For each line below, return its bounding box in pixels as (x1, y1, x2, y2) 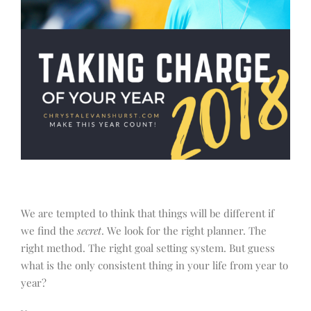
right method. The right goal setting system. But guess (21, 241, 275, 255)
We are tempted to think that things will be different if (21, 206, 274, 221)
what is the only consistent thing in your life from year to (21, 258, 288, 273)
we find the (21, 224, 77, 238)
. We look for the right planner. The (101, 224, 267, 238)
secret (77, 224, 101, 238)
